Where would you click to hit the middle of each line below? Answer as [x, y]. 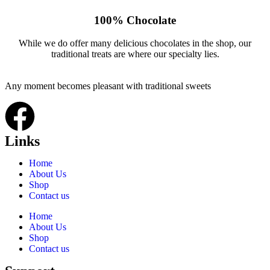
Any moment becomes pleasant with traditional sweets [108, 86]
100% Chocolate [135, 20]
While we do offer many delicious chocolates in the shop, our [135, 43]
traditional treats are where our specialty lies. [135, 54]
